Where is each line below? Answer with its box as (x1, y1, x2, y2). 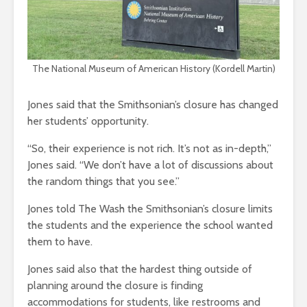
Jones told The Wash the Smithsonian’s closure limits (27, 202, 273, 216)
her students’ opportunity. (27, 114, 149, 128)
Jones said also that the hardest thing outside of (27, 262, 252, 276)
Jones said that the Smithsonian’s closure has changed (27, 98, 278, 112)
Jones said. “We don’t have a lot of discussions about (27, 158, 273, 172)
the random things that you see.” (27, 175, 180, 188)
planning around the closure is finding (27, 279, 203, 293)
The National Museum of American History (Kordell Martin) (32, 62, 275, 75)
